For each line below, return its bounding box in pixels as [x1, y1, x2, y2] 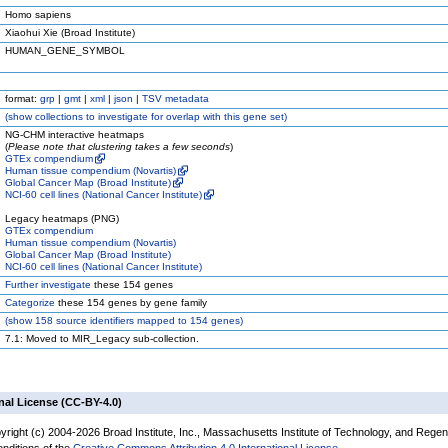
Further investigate [5, 279, 91, 290]
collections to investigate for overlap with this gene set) [32, 111, 287, 122]
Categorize [5, 297, 55, 308]
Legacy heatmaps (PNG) [5, 213, 119, 224]
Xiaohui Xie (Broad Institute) [5, 27, 135, 38]
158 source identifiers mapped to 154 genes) [32, 315, 243, 326]
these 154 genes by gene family [55, 297, 207, 308]
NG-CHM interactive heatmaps [5, 129, 144, 140]
